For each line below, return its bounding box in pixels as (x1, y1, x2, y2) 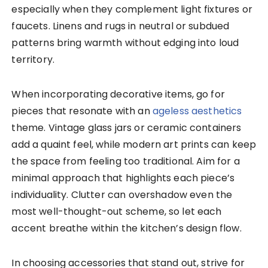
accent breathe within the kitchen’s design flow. (11, 221, 242, 236)
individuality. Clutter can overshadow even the (11, 188, 233, 202)
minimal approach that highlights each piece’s (11, 171, 235, 185)
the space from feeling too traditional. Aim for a (11, 154, 240, 169)
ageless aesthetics (152, 104, 242, 118)
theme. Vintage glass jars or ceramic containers (11, 121, 242, 135)
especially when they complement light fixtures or (11, 2, 252, 17)
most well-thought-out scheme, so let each (11, 205, 222, 219)
